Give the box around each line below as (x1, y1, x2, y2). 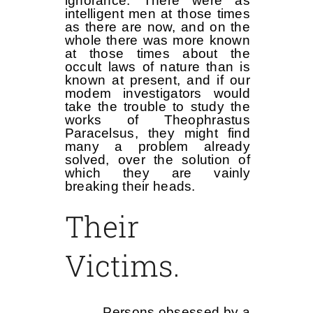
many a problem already (64, 138, 250, 154)
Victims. (64, 245, 180, 284)
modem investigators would (64, 85, 250, 101)
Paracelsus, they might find (64, 125, 250, 140)
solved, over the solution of (64, 152, 250, 167)
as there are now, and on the (64, 19, 250, 34)
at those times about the (64, 45, 250, 61)
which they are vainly (64, 165, 250, 180)
